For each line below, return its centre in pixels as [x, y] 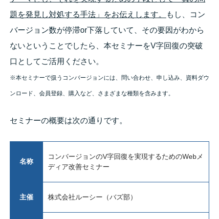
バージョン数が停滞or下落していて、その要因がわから [107, 30]
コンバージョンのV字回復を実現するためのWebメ [126, 156]
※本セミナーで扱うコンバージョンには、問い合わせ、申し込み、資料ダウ [109, 77]
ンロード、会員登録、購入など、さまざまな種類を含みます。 [92, 93]
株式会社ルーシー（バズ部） [92, 197]
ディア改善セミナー [79, 166]
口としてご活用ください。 [57, 61]
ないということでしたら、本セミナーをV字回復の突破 [106, 45]
